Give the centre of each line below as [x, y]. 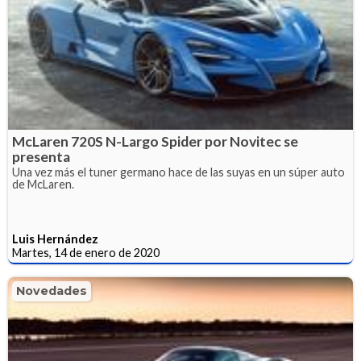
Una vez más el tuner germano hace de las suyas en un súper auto [178, 172]
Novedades [52, 290]
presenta [41, 156]
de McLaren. [43, 184]
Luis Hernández [55, 239]
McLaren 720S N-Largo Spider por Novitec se [155, 141]
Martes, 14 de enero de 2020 [86, 252]
